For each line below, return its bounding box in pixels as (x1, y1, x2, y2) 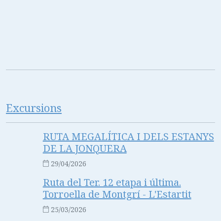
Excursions (6, 100, 62, 115)
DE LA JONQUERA (42, 141, 127, 155)
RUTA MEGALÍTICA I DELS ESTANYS (42, 129, 214, 143)
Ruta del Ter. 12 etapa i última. (42, 175, 181, 189)
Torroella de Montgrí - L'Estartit (42, 187, 191, 201)
